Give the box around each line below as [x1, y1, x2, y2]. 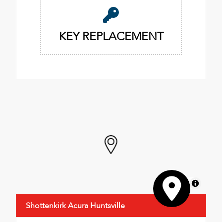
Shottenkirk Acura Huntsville [26, 200, 125, 211]
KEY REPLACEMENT [58, 28, 164, 44]
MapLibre [162, 178, 187, 187]
